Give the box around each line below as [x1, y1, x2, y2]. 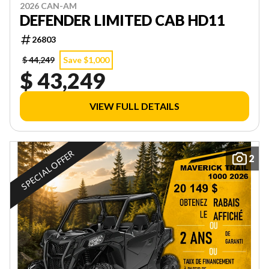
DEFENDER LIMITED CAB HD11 [20, 11, 225, 29]
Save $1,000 [63, 55, 109, 65]
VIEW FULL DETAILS [89, 100, 180, 112]
